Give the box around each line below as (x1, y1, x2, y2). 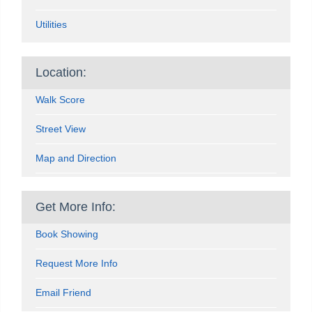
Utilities (36, 18, 67, 30)
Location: (36, 65, 86, 79)
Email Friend (36, 286, 91, 298)
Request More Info (36, 257, 118, 269)
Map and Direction (36, 152, 116, 164)
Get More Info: (36, 199, 116, 214)
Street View (36, 123, 86, 134)
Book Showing (36, 228, 98, 240)
